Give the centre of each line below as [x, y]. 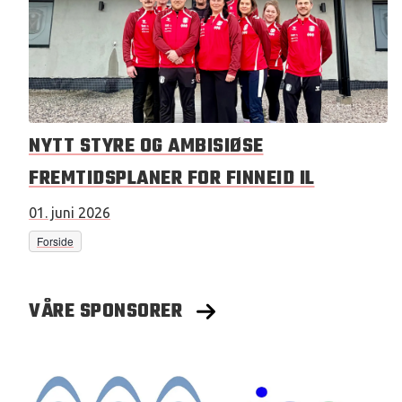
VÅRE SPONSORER [105, 311]
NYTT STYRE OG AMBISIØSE [146, 146]
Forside [55, 241]
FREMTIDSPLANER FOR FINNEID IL [172, 179]
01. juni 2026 [70, 213]
